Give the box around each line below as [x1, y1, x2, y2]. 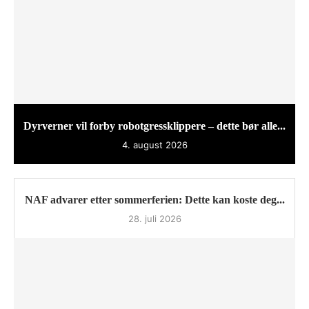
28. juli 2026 [128, 212, 181, 224]
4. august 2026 [121, 139, 188, 150]
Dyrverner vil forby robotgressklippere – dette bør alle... [23, 119, 286, 132]
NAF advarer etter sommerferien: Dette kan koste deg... [24, 193, 285, 206]
